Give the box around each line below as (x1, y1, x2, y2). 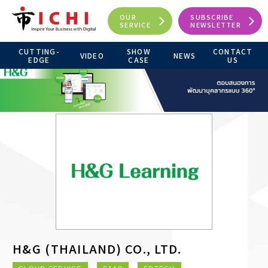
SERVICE (120, 20, 151, 29)
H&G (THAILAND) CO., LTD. (13, 240, 182, 258)
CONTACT (212, 45, 253, 56)
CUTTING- (18, 45, 60, 56)
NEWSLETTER (190, 20, 241, 29)
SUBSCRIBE (190, 12, 234, 22)
